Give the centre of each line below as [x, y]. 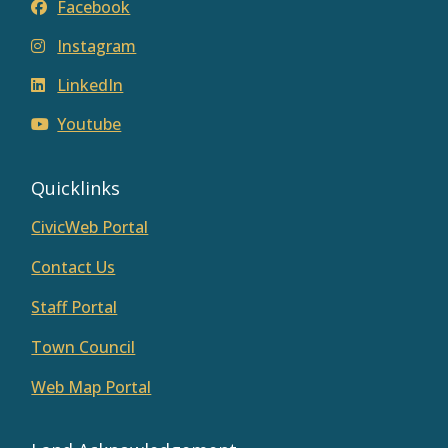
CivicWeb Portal [90, 227]
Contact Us [73, 267]
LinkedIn [90, 85]
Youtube [89, 124]
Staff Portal [74, 307]
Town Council [83, 347]
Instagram [97, 46]
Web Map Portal [91, 387]
